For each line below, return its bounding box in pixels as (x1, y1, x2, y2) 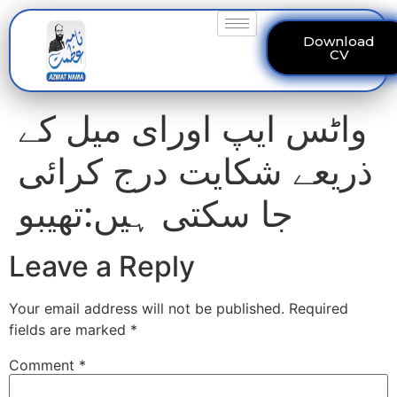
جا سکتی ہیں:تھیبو (18, 192, 293, 236)
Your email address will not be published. (9, 300, 284, 317)
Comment (9, 356, 79, 375)
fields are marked (9, 321, 130, 339)
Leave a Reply (9, 249, 195, 284)
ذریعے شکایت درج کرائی (18, 150, 373, 193)
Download (303, 33, 376, 50)
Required (289, 300, 348, 317)
